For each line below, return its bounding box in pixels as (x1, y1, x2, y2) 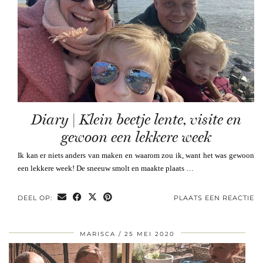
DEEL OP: (18, 194, 55, 203)
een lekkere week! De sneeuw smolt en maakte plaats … (18, 164, 194, 173)
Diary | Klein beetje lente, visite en (31, 111, 241, 129)
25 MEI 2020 (124, 230, 175, 238)
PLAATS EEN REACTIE (174, 194, 254, 203)
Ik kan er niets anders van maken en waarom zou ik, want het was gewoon (18, 151, 254, 160)
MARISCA (79, 230, 116, 238)
